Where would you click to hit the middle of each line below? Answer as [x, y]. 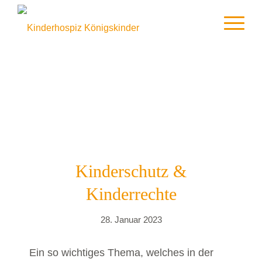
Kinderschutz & [131, 171]
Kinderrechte [131, 194]
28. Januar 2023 [131, 220]
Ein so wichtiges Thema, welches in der [121, 252]
